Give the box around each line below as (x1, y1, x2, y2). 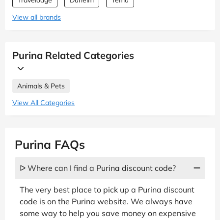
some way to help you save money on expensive (20, 208, 196, 219)
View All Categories (12, 98, 75, 108)
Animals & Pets (17, 82, 65, 91)
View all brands (12, 13, 61, 22)
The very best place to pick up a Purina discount (20, 185, 194, 195)
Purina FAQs (15, 137, 85, 152)
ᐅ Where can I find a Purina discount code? (20, 163, 176, 173)
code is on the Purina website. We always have (20, 196, 192, 207)
